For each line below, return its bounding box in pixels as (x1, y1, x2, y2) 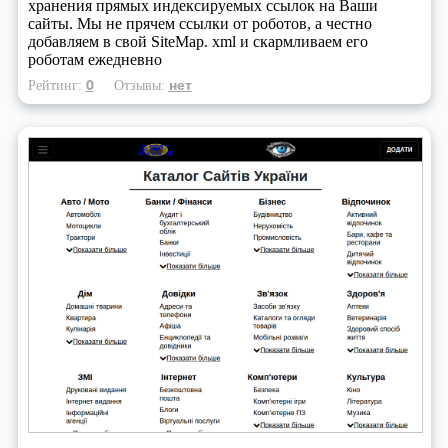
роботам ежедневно (27, 51, 162, 69)
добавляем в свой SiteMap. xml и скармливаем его (27, 33, 368, 51)
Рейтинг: (27, 77, 86, 94)
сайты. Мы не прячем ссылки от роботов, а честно (27, 15, 372, 33)
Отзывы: (113, 77, 169, 94)
